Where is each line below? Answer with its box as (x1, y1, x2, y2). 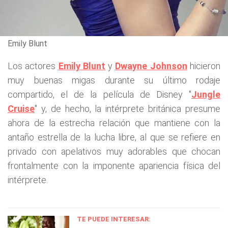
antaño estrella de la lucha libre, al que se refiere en (8, 131, 220, 142)
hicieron (187, 60, 221, 71)
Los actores (8, 60, 59, 71)
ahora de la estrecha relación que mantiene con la (8, 117, 220, 128)
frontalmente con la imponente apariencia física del (8, 160, 220, 171)
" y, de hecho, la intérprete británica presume (35, 103, 220, 114)
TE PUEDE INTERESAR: (77, 215, 151, 223)
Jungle (191, 89, 220, 100)
